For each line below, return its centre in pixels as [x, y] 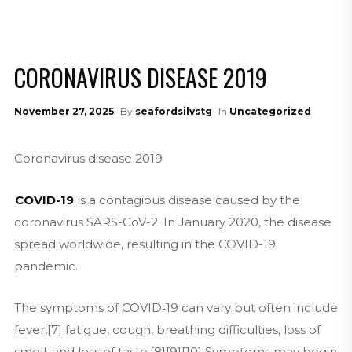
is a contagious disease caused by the [187, 200]
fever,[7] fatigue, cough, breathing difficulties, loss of [167, 330]
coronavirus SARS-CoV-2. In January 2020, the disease [172, 222]
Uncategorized [270, 111]
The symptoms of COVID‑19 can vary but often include [176, 308]
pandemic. [46, 266]
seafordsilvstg [173, 111]
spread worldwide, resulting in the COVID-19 [145, 244]
